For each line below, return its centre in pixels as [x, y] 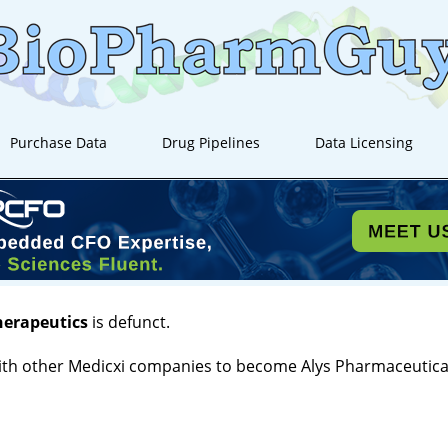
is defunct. [129, 322]
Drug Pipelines [211, 142]
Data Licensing [364, 142]
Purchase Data [59, 142]
